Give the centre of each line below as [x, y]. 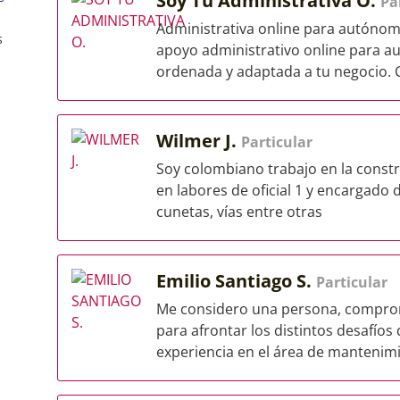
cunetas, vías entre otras [239, 212]
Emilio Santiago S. [236, 281]
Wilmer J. [199, 141]
